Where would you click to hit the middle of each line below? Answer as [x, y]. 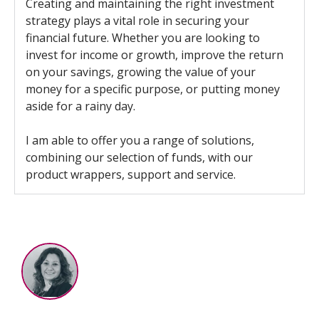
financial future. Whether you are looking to [143, 38]
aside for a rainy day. [80, 106]
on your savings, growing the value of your [141, 72]
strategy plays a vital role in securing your [137, 21]
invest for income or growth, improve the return [155, 55]
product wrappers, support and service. [131, 175]
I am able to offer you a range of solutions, [140, 141]
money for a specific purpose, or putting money [153, 89]
